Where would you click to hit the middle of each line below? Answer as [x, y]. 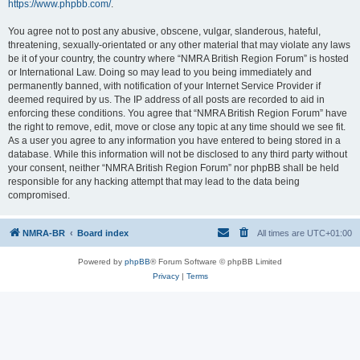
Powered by [101, 262]
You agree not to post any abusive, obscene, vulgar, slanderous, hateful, [164, 31]
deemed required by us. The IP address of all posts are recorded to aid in [166, 100]
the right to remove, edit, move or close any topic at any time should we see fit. [177, 127]
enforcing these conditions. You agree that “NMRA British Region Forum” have [178, 113]
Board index [103, 233]
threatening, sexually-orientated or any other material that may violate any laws [179, 45]
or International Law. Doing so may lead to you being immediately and [160, 72]
